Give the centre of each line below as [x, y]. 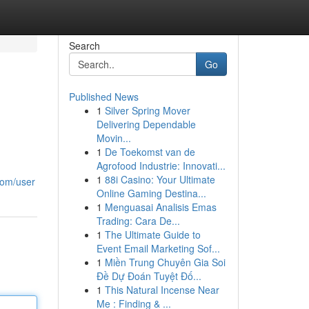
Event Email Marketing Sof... [158, 248]
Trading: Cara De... [138, 221]
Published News [103, 97]
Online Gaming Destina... [151, 193]
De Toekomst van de [150, 152]
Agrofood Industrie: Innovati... [161, 166]
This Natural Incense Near [162, 290]
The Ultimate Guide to [152, 235]
